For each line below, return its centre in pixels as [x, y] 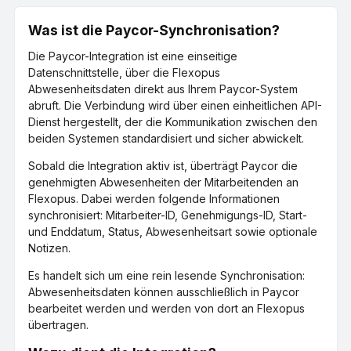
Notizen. [49, 248]
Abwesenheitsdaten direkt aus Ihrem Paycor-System [163, 89]
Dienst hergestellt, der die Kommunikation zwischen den [173, 121]
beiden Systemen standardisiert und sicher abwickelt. [166, 138]
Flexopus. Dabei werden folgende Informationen [154, 198]
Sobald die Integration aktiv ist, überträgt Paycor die [163, 165]
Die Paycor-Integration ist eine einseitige [133, 56]
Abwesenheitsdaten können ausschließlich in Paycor [164, 291]
